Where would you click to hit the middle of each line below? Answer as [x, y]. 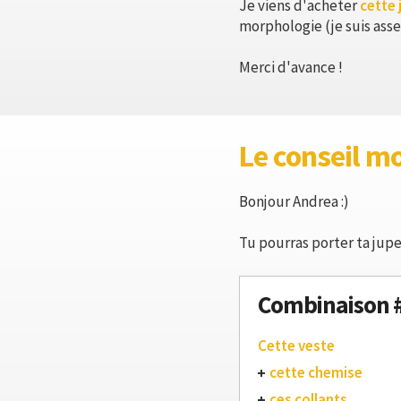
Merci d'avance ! [291, 67]
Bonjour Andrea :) [294, 201]
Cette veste [296, 346]
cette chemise [316, 372]
